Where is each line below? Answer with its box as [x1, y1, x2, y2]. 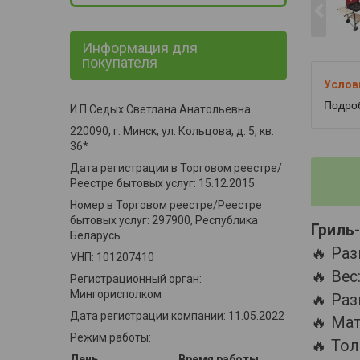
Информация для [82, 39, 198, 56]
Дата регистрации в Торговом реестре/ [70, 162, 282, 174]
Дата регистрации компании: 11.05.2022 [70, 309, 284, 322]
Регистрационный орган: [70, 272, 202, 285]
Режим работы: [70, 331, 151, 344]
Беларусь [70, 229, 121, 242]
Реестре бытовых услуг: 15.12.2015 [70, 177, 255, 190]
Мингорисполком [70, 288, 162, 301]
